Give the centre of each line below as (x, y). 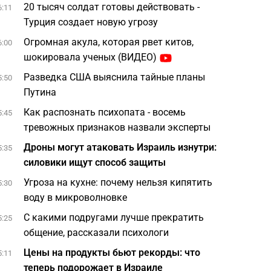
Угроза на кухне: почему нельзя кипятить (118, 182)
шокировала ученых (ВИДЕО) (90, 57)
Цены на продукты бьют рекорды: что (112, 253)
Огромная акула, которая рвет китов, (109, 42)
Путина (40, 92)
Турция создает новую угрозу (91, 22)
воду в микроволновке (76, 198)
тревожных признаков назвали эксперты (117, 127)
